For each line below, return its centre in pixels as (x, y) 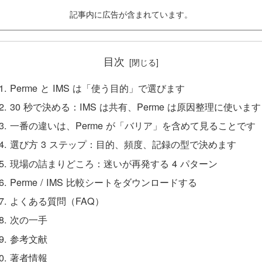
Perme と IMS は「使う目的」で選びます (98, 87)
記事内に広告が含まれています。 (131, 14)
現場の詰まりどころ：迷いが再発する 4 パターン (114, 163)
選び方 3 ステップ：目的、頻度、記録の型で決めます (123, 144)
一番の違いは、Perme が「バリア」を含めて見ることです (133, 125)
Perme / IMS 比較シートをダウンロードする (104, 182)
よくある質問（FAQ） (57, 201)
